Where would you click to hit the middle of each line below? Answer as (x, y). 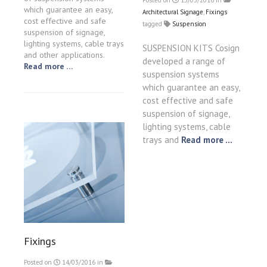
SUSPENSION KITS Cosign (191, 48)
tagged (153, 24)
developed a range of (184, 61)
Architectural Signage (173, 12)
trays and (162, 140)
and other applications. (64, 55)
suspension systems (181, 74)
